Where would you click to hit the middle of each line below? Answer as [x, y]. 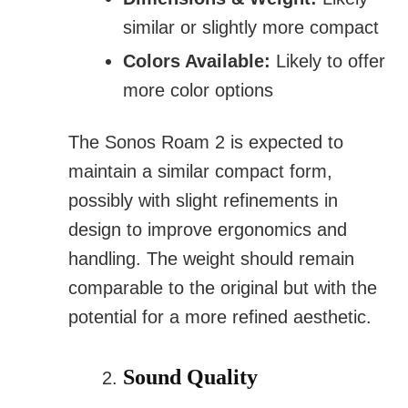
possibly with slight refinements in [203, 201]
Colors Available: [197, 61]
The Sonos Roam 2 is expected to [206, 143]
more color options [198, 91]
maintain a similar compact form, [200, 172]
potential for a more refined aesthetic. [220, 317]
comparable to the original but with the [223, 288]
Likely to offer [328, 61]
